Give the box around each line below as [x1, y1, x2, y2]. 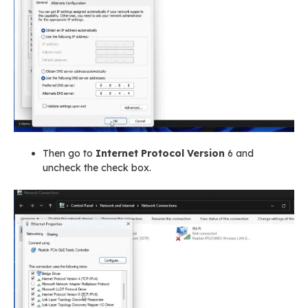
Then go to [43, 146, 93, 159]
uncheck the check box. [43, 161, 151, 174]
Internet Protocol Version [93, 146, 228, 159]
